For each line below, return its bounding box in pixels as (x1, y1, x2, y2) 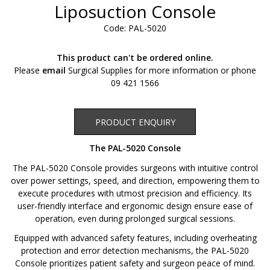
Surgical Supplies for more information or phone (66, 64, 256, 76)
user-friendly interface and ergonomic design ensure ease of (17, 199, 253, 212)
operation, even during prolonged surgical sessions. (35, 212, 235, 224)
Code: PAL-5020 (104, 22, 166, 34)
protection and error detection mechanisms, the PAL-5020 (21, 244, 249, 256)
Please (14, 64, 42, 76)
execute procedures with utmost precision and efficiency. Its (18, 187, 252, 199)
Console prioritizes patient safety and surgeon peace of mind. (15, 257, 255, 269)
